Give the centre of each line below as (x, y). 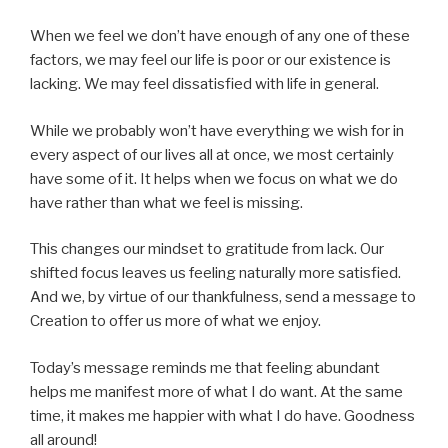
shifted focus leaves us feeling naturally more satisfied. (215, 273)
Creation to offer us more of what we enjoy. (175, 321)
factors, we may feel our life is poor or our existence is (210, 60)
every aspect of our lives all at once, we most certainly (212, 154)
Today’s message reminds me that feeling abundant (205, 367)
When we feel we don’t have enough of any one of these (220, 36)
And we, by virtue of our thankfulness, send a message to (223, 297)
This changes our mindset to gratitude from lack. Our (207, 249)
